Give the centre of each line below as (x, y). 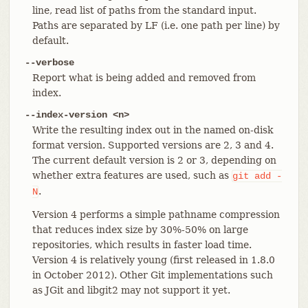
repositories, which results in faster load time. (142, 244)
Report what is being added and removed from (144, 77)
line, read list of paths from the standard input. (144, 10)
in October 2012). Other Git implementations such (152, 275)
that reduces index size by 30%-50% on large (140, 229)
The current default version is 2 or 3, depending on (154, 160)
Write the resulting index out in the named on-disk (152, 130)
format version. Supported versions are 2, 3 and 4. (153, 145)
